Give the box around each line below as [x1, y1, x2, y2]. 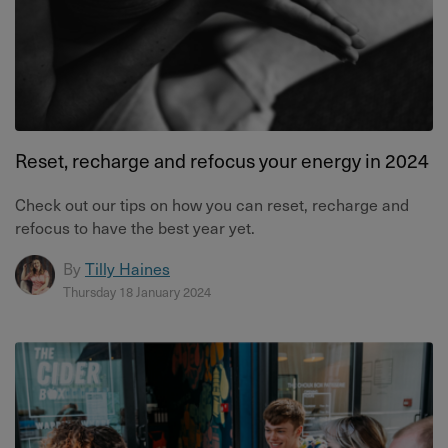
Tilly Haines [85, 256, 170, 280]
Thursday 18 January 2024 [63, 282, 211, 301]
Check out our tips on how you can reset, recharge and [15, 192, 409, 216]
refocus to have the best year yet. [15, 215, 255, 239]
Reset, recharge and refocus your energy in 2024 [15, 146, 429, 175]
